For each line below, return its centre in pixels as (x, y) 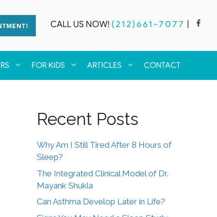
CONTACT (162, 65)
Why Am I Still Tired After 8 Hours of (104, 145)
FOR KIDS (48, 65)
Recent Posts (88, 119)
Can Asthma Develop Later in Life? (101, 201)
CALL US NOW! (80, 24)
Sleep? (50, 157)
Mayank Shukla (65, 185)
